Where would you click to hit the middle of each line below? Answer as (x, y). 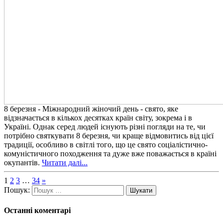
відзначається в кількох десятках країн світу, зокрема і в (98, 117)
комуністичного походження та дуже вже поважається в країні (110, 153)
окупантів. (23, 162)
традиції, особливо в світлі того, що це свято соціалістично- (106, 144)
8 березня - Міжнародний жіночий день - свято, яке (91, 109)
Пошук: (17, 190)
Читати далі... (65, 162)
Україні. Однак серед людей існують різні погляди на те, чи (105, 126)
